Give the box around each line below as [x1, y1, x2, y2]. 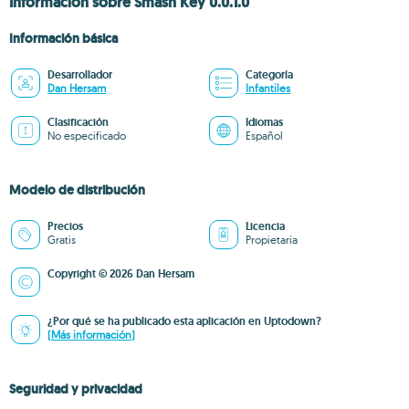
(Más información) [47, 328, 135, 341]
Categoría [246, 68, 293, 82]
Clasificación [47, 115, 109, 130]
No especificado [47, 129, 126, 142]
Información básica [9, 30, 118, 47]
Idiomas [246, 115, 283, 130]
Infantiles [246, 81, 290, 95]
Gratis [47, 233, 76, 246]
